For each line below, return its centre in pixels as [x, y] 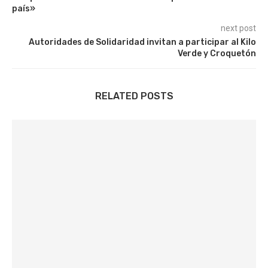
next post [238, 28]
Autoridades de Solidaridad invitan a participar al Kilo [142, 42]
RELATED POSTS [134, 96]
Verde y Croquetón [217, 54]
